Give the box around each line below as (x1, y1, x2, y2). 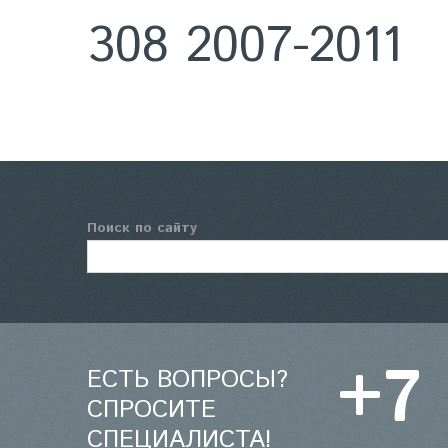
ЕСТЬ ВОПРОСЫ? (87, 363, 288, 397)
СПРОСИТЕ (87, 393, 216, 427)
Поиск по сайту (87, 218, 197, 238)
